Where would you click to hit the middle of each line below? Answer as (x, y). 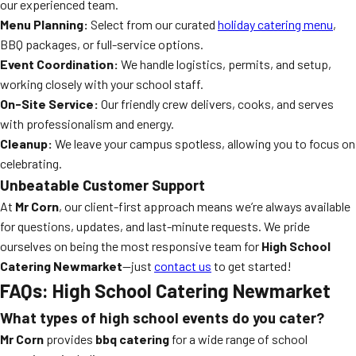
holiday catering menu (275, 24)
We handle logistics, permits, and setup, (225, 64)
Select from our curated (153, 24)
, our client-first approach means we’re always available (205, 206)
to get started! (252, 266)
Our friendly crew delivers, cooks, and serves (216, 104)
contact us (183, 266)
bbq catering (132, 339)
